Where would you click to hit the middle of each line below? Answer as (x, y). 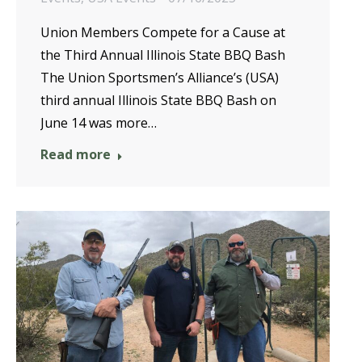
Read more (76, 154)
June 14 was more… (99, 122)
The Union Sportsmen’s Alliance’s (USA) (160, 77)
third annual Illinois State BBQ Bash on (158, 100)
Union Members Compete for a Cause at (163, 32)
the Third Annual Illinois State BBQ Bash (163, 55)
